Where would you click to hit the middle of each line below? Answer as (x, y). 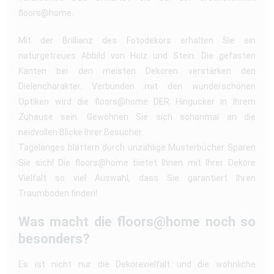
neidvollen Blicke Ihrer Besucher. (81, 132)
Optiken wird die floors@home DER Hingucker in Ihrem (137, 101)
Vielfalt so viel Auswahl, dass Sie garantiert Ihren (137, 178)
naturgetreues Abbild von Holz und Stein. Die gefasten (137, 55)
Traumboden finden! (58, 193)
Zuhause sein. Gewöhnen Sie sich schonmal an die (137, 117)
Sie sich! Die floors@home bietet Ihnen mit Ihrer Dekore (137, 162)
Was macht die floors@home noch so (137, 221)
